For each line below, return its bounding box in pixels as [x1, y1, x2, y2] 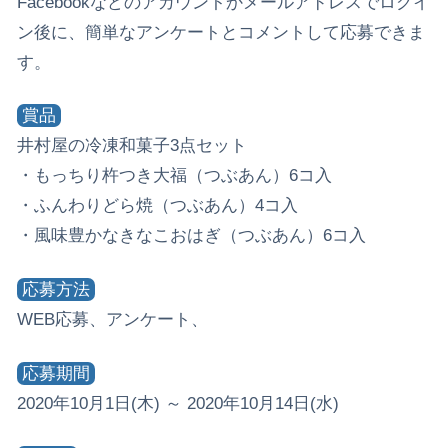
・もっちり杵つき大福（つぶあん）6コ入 [17, 166, 332, 186]
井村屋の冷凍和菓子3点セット [17, 136, 247, 156]
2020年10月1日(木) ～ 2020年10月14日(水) [17, 394, 339, 414]
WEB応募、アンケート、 [17, 310, 208, 330]
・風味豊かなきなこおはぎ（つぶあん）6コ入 [17, 226, 366, 246]
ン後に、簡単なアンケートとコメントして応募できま [17, 22, 425, 42]
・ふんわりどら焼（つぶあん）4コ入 [17, 196, 298, 216]
